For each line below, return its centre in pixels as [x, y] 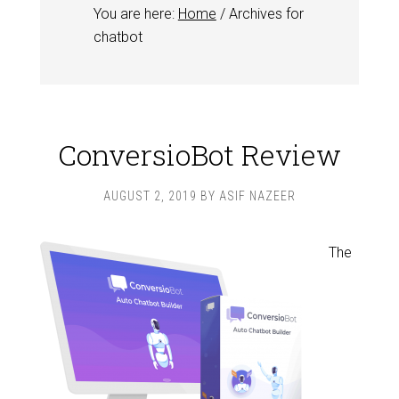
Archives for [264, 14]
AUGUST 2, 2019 [150, 196]
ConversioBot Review [199, 155]
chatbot [118, 37]
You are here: [135, 14]
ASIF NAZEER [257, 196]
